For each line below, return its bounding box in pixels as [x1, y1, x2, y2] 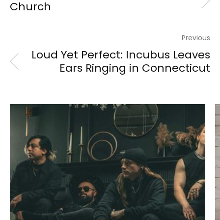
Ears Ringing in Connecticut [59, 60, 210, 76]
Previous [182, 32, 210, 43]
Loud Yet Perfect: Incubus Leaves [31, 47, 210, 62]
